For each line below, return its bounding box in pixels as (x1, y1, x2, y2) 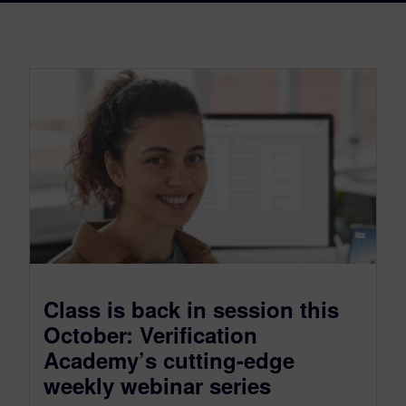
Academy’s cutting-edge (43, 343, 295, 375)
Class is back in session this (43, 293, 339, 324)
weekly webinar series (43, 369, 271, 401)
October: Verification (43, 318, 257, 350)
